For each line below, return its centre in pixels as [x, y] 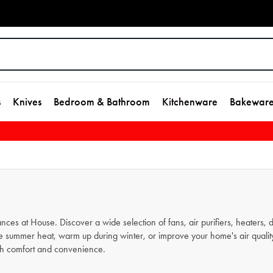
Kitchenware [190, 102]
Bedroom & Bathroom [102, 102]
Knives [27, 102]
